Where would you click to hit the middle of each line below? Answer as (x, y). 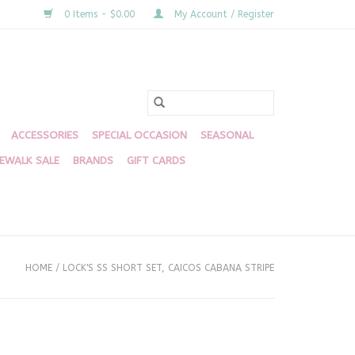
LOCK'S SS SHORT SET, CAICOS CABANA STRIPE (168, 268)
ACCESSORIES (45, 135)
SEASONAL (227, 135)
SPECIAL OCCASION (139, 135)
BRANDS (93, 160)
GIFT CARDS (156, 160)
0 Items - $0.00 (99, 14)
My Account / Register (223, 14)
